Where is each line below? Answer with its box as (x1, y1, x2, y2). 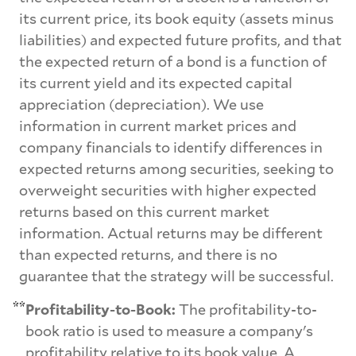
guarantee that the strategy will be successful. (19, 266, 334, 286)
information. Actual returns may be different (19, 223, 323, 243)
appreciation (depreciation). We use (19, 95, 264, 114)
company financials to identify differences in (19, 137, 323, 157)
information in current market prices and (19, 116, 296, 136)
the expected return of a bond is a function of (19, 52, 327, 72)
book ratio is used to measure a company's (25, 320, 313, 340)
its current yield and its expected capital (19, 73, 292, 93)
